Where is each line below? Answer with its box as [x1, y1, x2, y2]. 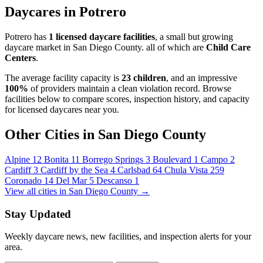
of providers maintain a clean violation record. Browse [28, 83, 231, 93]
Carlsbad [117, 164, 153, 175]
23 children [122, 72, 166, 83]
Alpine [5, 154, 32, 164]
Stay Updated [5, 207, 71, 220]
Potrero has [5, 31, 49, 42]
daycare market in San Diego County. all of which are [5, 42, 206, 52]
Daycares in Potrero [5, 4, 126, 20]
